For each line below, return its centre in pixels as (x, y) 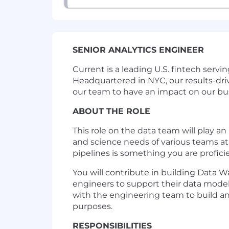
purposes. (93, 207)
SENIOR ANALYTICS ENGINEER (138, 50)
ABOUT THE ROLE (111, 111)
